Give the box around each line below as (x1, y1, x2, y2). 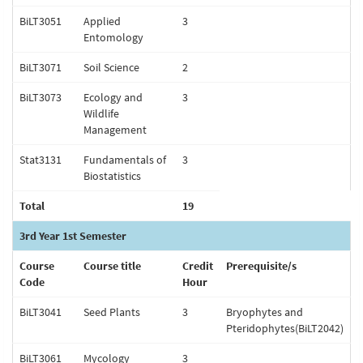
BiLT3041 (19, 305, 62, 319)
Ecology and (83, 90, 143, 105)
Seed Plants (83, 305, 140, 319)
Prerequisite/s (226, 258, 297, 273)
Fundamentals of (83, 152, 166, 167)
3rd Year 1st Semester (19, 228, 126, 243)
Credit (182, 258, 213, 273)
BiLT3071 (19, 60, 62, 75)
